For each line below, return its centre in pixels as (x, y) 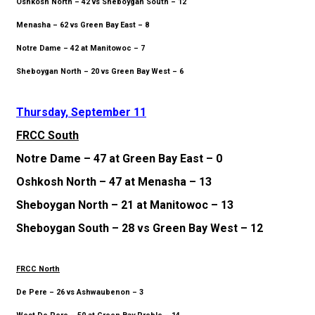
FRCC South (47, 136)
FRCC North (38, 269)
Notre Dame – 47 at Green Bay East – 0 (119, 159)
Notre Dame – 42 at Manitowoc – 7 (81, 49)
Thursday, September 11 (81, 112)
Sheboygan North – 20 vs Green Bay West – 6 (100, 72)
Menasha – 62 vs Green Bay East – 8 (83, 25)
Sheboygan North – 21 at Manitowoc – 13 (125, 205)
